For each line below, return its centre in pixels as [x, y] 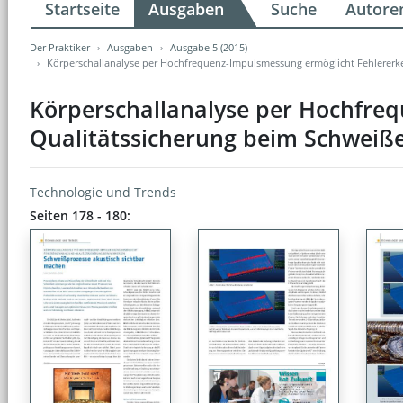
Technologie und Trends [103, 192]
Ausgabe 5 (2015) [209, 47]
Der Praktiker [60, 47]
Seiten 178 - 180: [80, 215]
